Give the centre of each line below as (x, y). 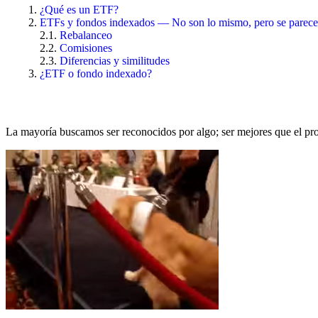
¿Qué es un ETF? (79, 9)
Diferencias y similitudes (115, 60)
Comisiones (86, 48)
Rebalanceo (86, 35)
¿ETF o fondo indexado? (96, 73)
